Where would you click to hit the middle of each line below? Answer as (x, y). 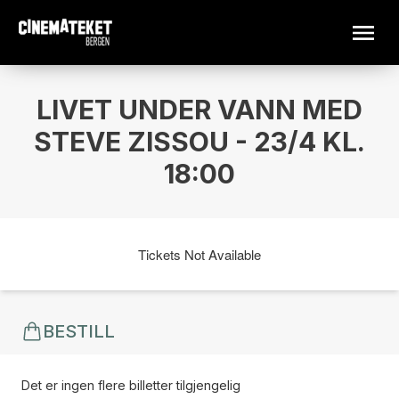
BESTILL (79, 331)
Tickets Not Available (199, 254)
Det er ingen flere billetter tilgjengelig (131, 385)
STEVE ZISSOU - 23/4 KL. (199, 142)
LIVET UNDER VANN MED (199, 110)
